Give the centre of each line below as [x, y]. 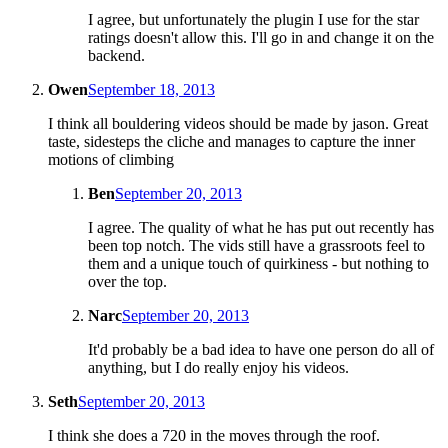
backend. [116, 55]
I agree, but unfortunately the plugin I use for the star [253, 19]
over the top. [127, 281]
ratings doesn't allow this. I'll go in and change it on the [261, 37]
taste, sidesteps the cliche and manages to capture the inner [231, 141]
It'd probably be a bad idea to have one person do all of [261, 349]
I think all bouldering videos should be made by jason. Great [238, 123]
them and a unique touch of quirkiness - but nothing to [258, 263]
